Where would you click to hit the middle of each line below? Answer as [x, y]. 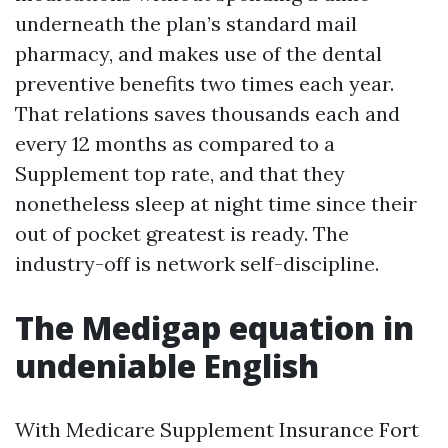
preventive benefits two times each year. [204, 83]
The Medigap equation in [214, 327]
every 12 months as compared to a [175, 143]
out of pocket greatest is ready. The [182, 233]
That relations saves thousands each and [207, 113]
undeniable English [167, 365]
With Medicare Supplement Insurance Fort [217, 429]
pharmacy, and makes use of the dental [198, 53]
